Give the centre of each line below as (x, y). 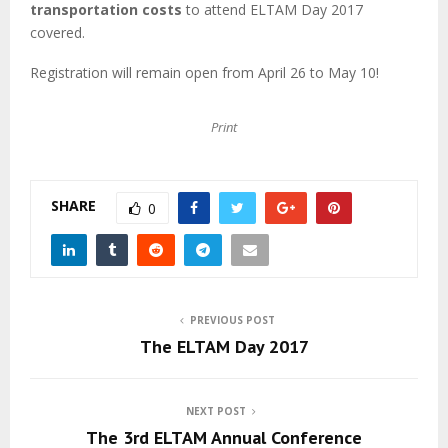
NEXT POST (216, 410)
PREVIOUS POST (232, 319)
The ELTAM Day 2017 (224, 346)
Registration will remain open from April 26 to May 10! (204, 72)
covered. (57, 32)
